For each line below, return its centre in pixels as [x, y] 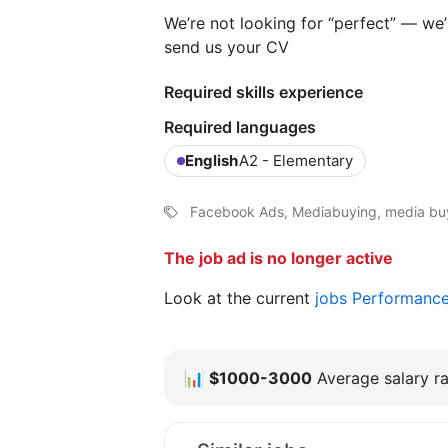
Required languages [240, 127]
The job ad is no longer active [278, 258]
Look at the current [239, 298]
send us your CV [229, 47]
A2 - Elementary [296, 161]
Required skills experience [263, 92]
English [211, 161]
